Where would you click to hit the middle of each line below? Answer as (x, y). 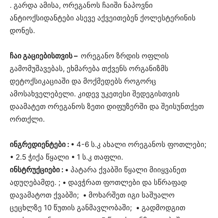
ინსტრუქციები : (37, 170)
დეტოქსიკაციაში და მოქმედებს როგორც (83, 81)
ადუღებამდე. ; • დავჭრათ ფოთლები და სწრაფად (98, 182)
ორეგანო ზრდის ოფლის (125, 56)
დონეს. (22, 31)
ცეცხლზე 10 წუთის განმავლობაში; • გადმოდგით (98, 208)
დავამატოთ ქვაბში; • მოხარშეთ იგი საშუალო (92, 195)
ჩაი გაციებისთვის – (45, 56)
